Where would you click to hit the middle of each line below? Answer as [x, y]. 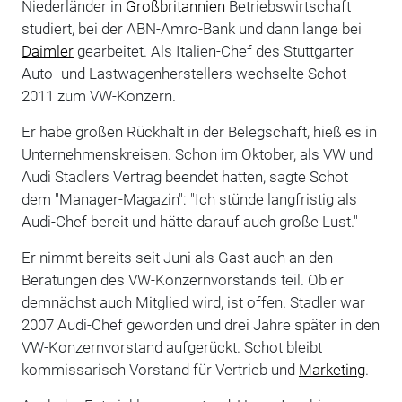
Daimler [47, 51]
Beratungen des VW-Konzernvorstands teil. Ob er [182, 280]
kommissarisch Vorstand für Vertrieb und [160, 369]
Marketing [332, 369]
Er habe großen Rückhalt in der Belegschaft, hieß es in [199, 131]
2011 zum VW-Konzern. [98, 96]
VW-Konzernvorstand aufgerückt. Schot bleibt [171, 347]
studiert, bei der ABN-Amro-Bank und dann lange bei [191, 28]
